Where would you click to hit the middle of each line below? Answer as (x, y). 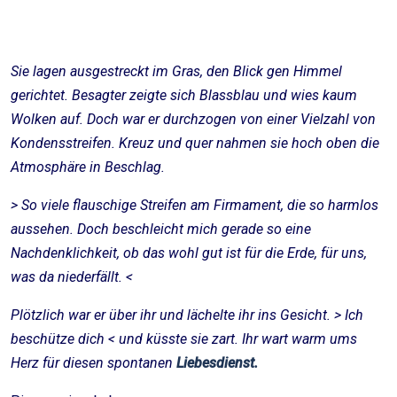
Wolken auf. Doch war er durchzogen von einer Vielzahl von (193, 119)
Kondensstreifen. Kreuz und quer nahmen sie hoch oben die (195, 143)
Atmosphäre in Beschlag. (91, 167)
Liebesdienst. (219, 363)
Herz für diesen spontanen (93, 363)
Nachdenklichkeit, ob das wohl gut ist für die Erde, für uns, (189, 253)
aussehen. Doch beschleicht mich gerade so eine (161, 229)
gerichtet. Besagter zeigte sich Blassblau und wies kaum (184, 95)
